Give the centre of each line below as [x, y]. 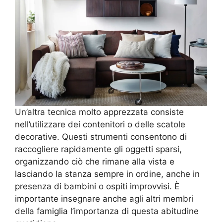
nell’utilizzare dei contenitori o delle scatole [100, 124]
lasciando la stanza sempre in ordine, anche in [107, 174]
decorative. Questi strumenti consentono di [101, 137]
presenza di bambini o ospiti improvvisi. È [97, 186]
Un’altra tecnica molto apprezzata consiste [99, 112]
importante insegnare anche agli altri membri [104, 198]
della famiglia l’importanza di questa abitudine [107, 211]
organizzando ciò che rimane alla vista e [95, 161]
